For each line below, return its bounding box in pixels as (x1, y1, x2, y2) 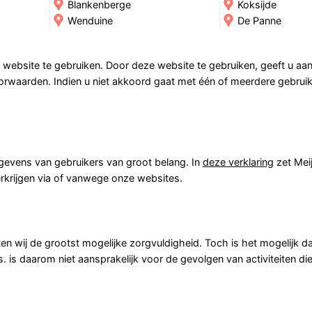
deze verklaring (202, 155, 274, 168)
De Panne (237, 14, 281, 26)
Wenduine (67, 14, 113, 26)
